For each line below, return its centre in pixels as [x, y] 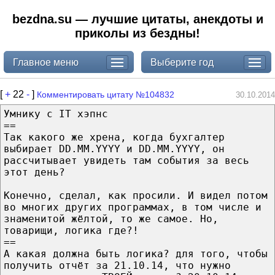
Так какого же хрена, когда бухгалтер [114, 137]
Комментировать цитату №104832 [106, 94]
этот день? [34, 172]
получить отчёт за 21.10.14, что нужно [117, 265]
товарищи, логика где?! [71, 230]
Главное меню [45, 62]
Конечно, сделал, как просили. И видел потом [136, 195]
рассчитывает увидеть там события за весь [126, 160]
